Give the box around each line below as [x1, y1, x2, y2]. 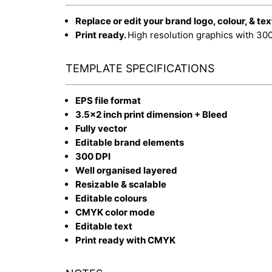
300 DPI [75, 150, 110, 162]
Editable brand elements [75, 136, 184, 148]
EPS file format [75, 94, 141, 106]
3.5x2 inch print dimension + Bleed [75, 108, 228, 120]
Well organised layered [75, 164, 177, 176]
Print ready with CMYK [75, 234, 175, 246]
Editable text [75, 220, 132, 232]
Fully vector [75, 122, 127, 134]
